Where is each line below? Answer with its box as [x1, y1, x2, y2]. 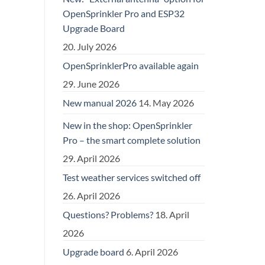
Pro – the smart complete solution [63, 134, 201, 146]
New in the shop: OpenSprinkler [63, 119, 192, 131]
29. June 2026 [63, 77, 119, 89]
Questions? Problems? [63, 208, 153, 220]
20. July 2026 [63, 40, 117, 52]
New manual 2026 [63, 96, 137, 108]
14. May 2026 [138, 96, 194, 108]
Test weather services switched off [63, 171, 201, 183]
